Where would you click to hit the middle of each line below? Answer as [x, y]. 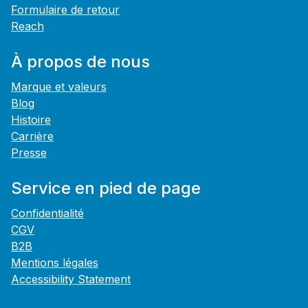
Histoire [31, 120]
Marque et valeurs [59, 87]
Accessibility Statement [71, 279]
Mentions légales [55, 263]
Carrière [32, 136]
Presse [29, 153]
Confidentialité [47, 213]
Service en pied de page [106, 188]
